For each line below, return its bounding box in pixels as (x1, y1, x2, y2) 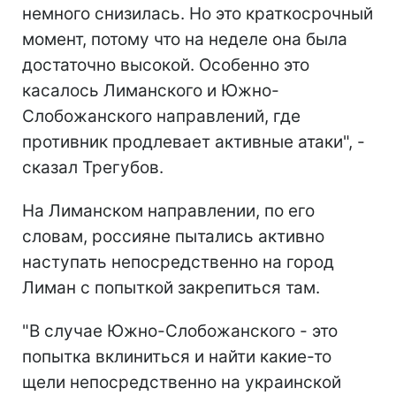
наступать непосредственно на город (22, 251, 334, 272)
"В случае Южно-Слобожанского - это (22, 320, 338, 341)
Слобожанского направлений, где (22, 105, 301, 126)
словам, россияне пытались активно (22, 225, 324, 247)
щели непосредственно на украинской (22, 371, 341, 392)
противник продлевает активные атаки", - (22, 131, 365, 152)
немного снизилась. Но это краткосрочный (22, 3, 373, 24)
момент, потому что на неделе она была (22, 28, 347, 49)
